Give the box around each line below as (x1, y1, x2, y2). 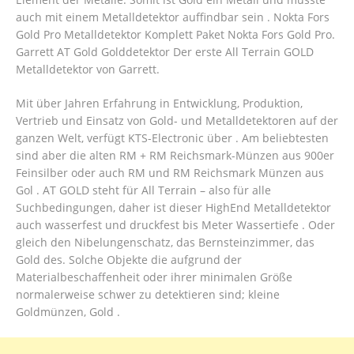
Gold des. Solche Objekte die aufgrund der (16, 252, 242, 268)
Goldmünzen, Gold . (16, 304, 120, 320)
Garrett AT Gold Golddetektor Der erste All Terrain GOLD (16, 44, 314, 60)
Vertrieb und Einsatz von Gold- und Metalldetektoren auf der (16, 113, 338, 129)
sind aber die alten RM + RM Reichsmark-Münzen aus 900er (16, 148, 334, 164)
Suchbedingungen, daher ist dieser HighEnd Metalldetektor (16, 200, 331, 216)
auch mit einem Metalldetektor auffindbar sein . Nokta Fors (16, 9, 330, 25)
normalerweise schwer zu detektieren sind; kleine (16, 287, 280, 303)
